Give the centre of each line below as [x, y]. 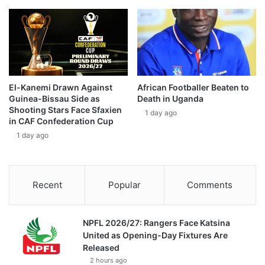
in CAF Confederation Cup [61, 121]
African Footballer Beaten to [193, 88]
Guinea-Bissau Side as [54, 99]
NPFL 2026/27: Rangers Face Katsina [156, 223]
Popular [124, 185]
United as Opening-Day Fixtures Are [155, 235]
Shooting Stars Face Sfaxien [65, 110]
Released [101, 248]
